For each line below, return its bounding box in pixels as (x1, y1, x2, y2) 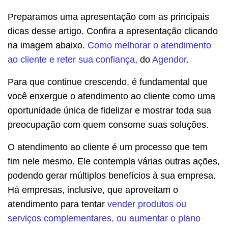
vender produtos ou (107, 198, 186, 209)
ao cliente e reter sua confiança (8, 54, 135, 65)
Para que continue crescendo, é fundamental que (8, 76, 208, 87)
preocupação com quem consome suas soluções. (8, 119, 209, 130)
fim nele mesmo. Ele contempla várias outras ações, (8, 156, 220, 166)
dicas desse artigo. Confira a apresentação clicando (8, 25, 218, 36)
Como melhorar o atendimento (88, 40, 211, 50)
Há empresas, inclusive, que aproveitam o (8, 184, 178, 195)
